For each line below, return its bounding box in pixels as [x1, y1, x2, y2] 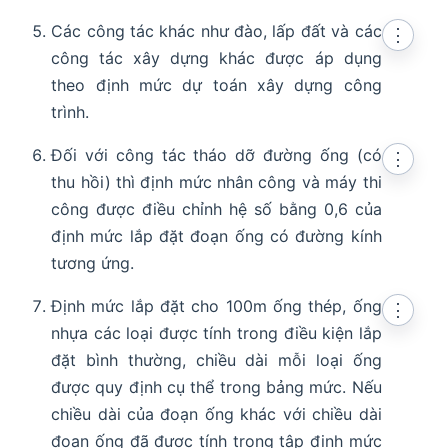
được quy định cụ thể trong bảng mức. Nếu [51, 376, 382, 397]
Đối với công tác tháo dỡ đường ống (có [51, 144, 382, 165]
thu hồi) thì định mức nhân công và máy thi [51, 171, 382, 192]
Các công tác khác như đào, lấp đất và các [51, 20, 382, 41]
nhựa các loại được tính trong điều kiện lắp [51, 322, 382, 343]
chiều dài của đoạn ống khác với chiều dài [51, 403, 382, 424]
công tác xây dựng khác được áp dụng [51, 47, 382, 68]
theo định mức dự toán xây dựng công [51, 74, 382, 95]
